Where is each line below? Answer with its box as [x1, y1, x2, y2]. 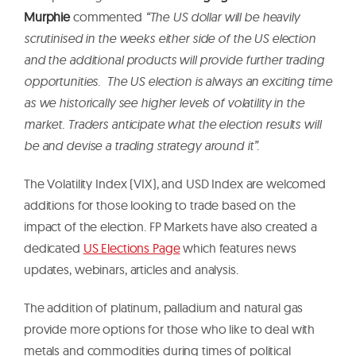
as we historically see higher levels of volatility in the [24, 94, 304, 110]
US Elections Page [83, 239, 180, 256]
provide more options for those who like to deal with [24, 320, 315, 337]
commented [70, 8, 145, 25]
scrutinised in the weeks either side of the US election [24, 29, 315, 46]
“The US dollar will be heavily [145, 8, 300, 25]
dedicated [24, 239, 83, 256]
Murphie [24, 8, 71, 25]
